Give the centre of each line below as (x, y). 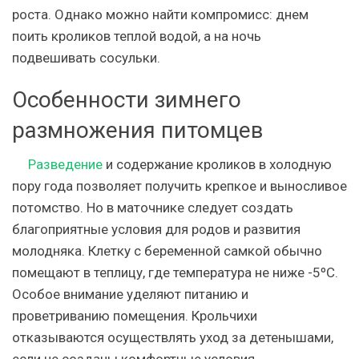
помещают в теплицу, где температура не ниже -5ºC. (175, 272)
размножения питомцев (137, 130)
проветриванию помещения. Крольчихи (135, 316)
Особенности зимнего (127, 100)
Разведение (65, 164)
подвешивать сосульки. (86, 58)
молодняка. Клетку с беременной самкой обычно (167, 251)
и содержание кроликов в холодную (217, 164)
